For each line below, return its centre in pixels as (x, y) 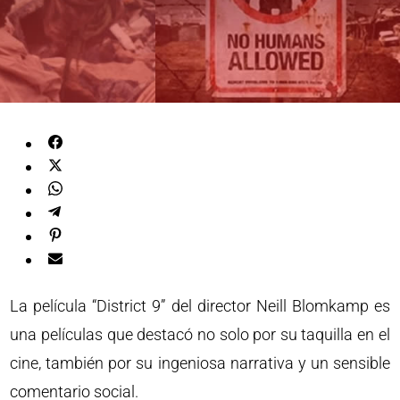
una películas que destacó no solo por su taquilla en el (200, 334)
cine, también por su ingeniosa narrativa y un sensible (200, 363)
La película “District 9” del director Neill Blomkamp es (200, 306)
